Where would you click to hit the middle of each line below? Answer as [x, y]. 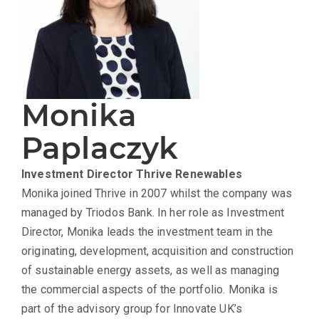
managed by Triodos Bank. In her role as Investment [153, 212]
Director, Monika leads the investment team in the [147, 231]
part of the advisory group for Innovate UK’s [132, 308]
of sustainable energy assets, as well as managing [150, 270]
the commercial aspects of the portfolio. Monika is [150, 289]
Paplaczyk [100, 148]
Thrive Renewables [189, 174]
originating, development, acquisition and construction [158, 251]
